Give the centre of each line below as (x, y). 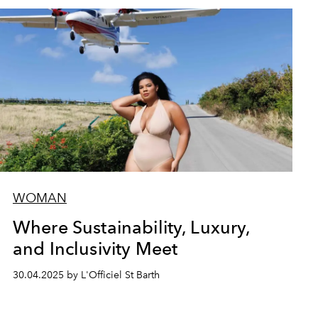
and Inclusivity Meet (95, 248)
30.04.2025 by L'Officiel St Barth (86, 275)
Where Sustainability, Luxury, (132, 227)
